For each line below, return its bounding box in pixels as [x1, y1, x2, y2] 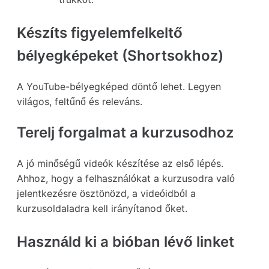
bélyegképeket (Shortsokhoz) [17, 46, 223, 64]
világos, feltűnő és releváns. [17, 95, 142, 107]
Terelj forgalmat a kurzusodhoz [17, 123, 234, 141]
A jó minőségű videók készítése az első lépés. [17, 157, 223, 169]
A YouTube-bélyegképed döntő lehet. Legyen [17, 80, 221, 92]
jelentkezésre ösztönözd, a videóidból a [17, 187, 196, 199]
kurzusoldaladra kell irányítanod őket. [17, 202, 187, 214]
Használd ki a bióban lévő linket [17, 232, 234, 250]
